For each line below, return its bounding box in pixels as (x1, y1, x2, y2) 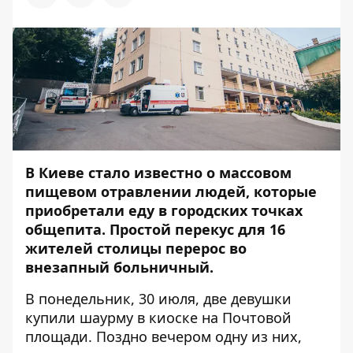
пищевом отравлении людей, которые (25, 181, 317, 201)
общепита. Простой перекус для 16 (25, 219, 285, 239)
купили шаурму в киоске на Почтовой (25, 307, 292, 327)
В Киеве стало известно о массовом (25, 162, 292, 182)
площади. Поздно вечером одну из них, (25, 326, 302, 346)
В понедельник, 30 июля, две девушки (25, 288, 292, 308)
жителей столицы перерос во (25, 238, 247, 258)
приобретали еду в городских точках (25, 200, 303, 220)
